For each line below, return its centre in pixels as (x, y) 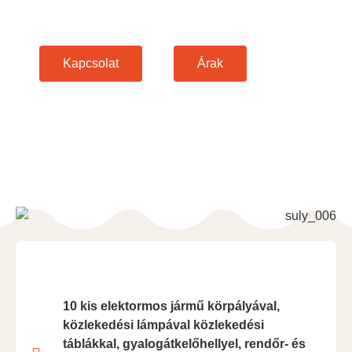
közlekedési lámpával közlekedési (163, 325)
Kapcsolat (91, 63)
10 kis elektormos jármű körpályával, (171, 306)
